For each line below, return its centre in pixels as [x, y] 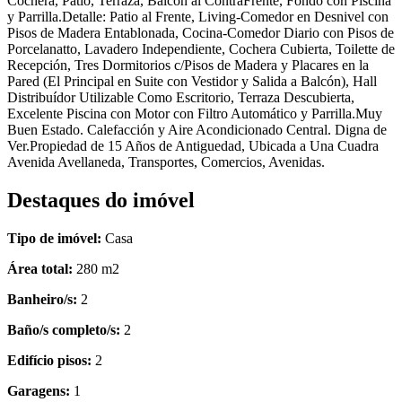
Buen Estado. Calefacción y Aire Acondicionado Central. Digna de [197, 129]
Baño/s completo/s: [64, 329]
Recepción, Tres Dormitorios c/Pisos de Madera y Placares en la [188, 65]
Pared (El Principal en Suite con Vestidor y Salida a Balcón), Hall [192, 81]
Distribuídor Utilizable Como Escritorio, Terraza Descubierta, [181, 97]
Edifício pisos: [49, 360]
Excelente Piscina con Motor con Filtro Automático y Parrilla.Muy [195, 113]
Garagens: [39, 390]
